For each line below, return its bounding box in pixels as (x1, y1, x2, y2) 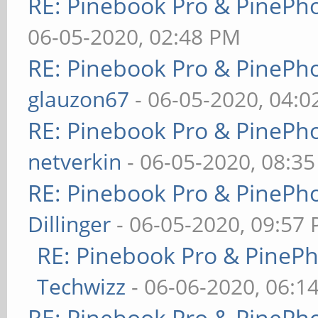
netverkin (28, 147, 122, 176)
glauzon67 (28, 84, 130, 114)
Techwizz (37, 272, 126, 301)
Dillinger (28, 209, 111, 238)
